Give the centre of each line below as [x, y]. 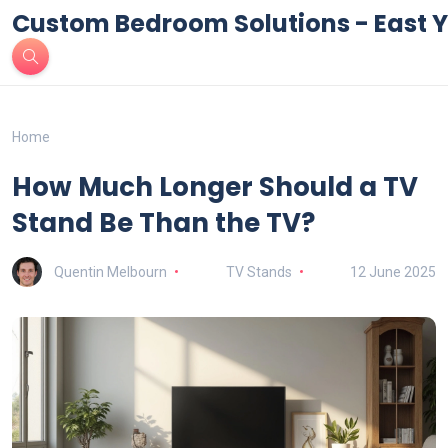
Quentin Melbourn [110, 271]
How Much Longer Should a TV [215, 187]
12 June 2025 [393, 271]
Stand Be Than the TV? [163, 223]
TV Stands [258, 271]
